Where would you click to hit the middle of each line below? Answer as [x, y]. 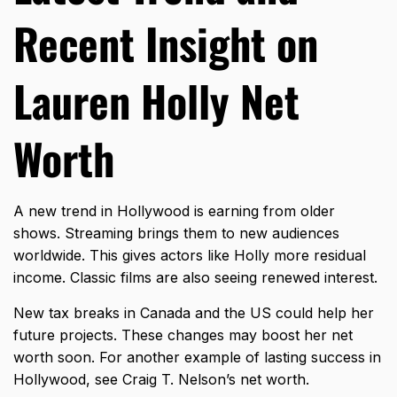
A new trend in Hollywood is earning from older [174, 211]
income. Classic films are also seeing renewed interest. [195, 278]
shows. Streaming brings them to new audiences [176, 234]
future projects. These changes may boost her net [183, 335]
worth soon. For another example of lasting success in [197, 358]
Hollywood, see [68, 380]
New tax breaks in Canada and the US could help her [194, 313]
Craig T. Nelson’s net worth [214, 380]
